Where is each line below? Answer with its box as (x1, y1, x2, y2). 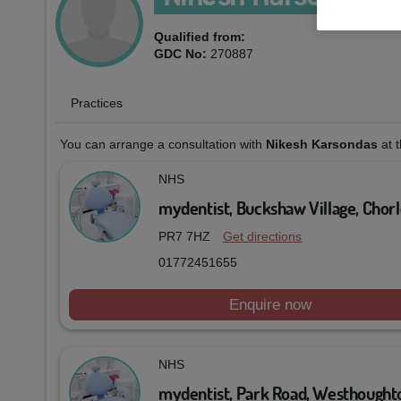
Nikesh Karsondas (266, 137, 378, 152)
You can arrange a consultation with (60, 137, 266, 152)
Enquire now (229, 296, 311, 314)
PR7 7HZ (158, 229, 214, 244)
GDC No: (154, 46, 207, 61)
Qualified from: (154, 29, 245, 44)
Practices (70, 96, 123, 111)
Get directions (223, 229, 302, 244)
